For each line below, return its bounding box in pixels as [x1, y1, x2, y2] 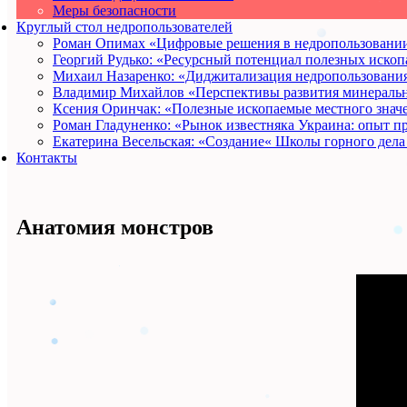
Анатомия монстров [16, 214, 213, 239]
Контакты [16, 150, 77, 165]
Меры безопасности [53, 3, 176, 18]
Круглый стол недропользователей [16, 19, 233, 35]
